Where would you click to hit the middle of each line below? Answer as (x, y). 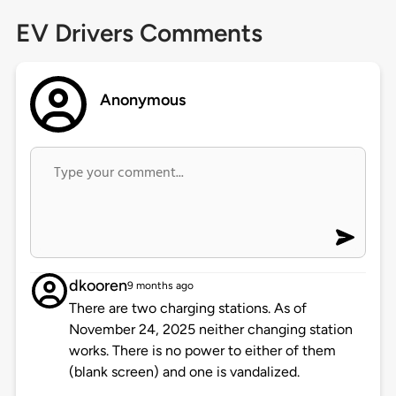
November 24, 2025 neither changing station (210, 330)
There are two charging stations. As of (187, 308)
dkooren (98, 286)
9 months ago (160, 286)
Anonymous (143, 100)
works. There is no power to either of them (202, 351)
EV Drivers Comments (139, 33)
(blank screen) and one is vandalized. (184, 372)
